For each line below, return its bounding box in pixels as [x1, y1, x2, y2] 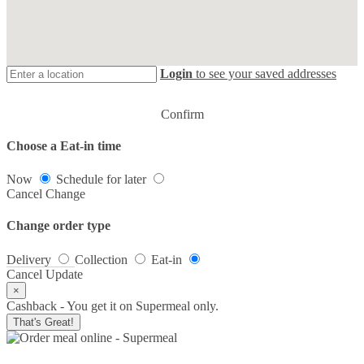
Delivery [6, 252, 51, 266]
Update [45, 266, 83, 281]
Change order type [6, 219, 110, 233]
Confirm [160, 106, 204, 121]
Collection [75, 252, 128, 266]
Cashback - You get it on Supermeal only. [6, 298, 219, 313]
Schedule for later [56, 172, 146, 187]
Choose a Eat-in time [6, 138, 121, 153]
